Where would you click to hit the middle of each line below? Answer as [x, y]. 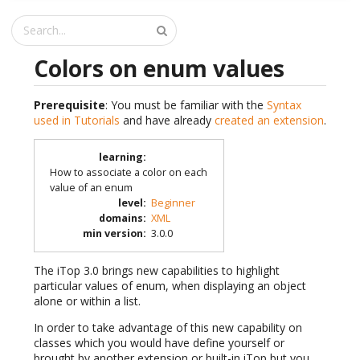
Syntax [284, 104]
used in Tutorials [77, 120]
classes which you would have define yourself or [159, 342]
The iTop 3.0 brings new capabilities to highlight [157, 270]
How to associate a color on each [128, 173]
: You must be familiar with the [186, 104]
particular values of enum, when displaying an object [170, 285]
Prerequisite [70, 104]
